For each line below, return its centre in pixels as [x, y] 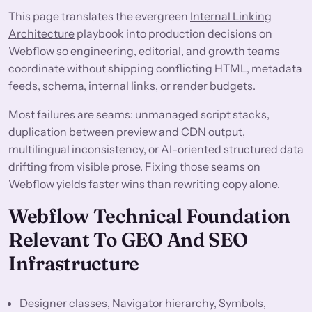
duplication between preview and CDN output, [127, 132]
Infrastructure [74, 264]
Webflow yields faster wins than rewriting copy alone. [144, 184]
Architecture [41, 34]
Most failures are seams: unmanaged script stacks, [139, 115]
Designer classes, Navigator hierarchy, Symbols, [143, 303]
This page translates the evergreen [99, 16]
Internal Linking [231, 16]
